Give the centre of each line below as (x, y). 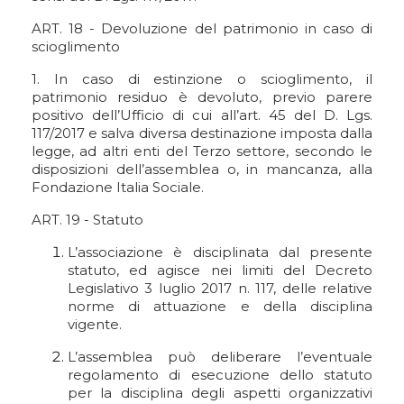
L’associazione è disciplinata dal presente (220, 252)
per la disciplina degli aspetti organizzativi (220, 393)
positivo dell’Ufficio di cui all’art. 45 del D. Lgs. (202, 115)
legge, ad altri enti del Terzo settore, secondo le (202, 151)
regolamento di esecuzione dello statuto (220, 375)
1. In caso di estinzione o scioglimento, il (202, 79)
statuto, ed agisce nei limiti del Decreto (220, 270)
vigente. (95, 324)
